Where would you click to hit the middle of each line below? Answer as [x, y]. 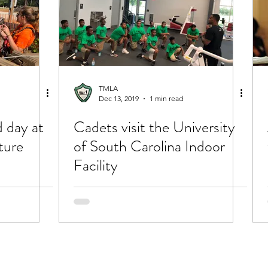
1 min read [166, 98]
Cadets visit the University [154, 127]
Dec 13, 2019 [119, 98]
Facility [96, 165]
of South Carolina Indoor [149, 146]
